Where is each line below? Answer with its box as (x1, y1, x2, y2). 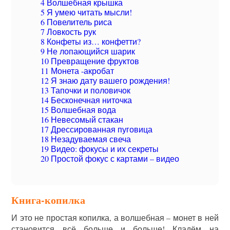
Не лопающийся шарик (45, 46, 136, 56)
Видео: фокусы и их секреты (49, 143, 159, 154)
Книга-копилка (11, 193, 86, 207)
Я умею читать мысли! (45, 7, 132, 17)
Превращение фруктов (49, 55, 140, 66)
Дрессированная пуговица (49, 124, 153, 135)
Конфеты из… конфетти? (45, 36, 141, 47)
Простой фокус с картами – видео (49, 153, 180, 164)
